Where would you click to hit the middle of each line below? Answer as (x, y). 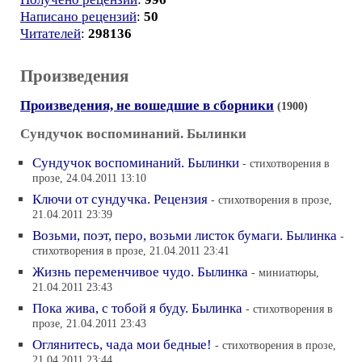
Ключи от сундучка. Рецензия (120, 199)
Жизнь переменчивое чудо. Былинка (140, 272)
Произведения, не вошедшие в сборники (147, 105)
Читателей (51, 34)
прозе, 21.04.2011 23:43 (89, 324)
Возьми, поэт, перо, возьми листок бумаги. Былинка (185, 236)
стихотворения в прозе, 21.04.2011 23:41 (131, 252)
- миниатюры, (285, 272)
